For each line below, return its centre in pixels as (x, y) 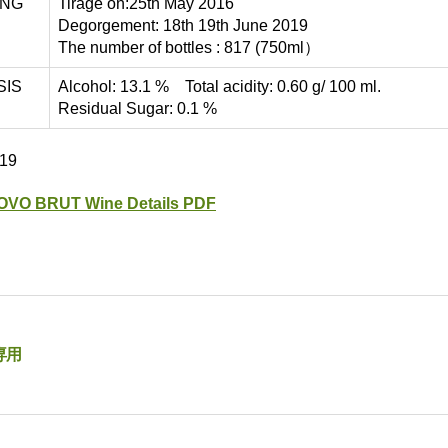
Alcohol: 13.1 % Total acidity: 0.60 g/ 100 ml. (219, 86)
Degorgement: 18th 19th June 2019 (183, 25)
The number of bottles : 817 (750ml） (189, 47)
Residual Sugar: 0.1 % (137, 108)
